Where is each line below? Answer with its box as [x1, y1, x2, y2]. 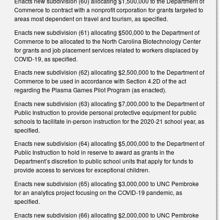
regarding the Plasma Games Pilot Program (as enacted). [14, 85, 166, 94]
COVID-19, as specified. [14, 54, 78, 63]
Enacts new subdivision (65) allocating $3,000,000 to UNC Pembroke [14, 179, 199, 188]
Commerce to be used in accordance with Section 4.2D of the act [14, 77, 186, 85]
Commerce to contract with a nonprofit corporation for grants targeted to [14, 5, 203, 14]
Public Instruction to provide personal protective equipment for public [14, 108, 196, 116]
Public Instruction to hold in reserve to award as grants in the [14, 148, 174, 157]
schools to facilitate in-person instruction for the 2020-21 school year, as [14, 116, 204, 125]
